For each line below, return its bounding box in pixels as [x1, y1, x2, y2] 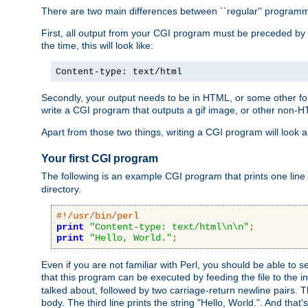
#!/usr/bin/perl [56, 210, 139, 221]
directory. [41, 183, 81, 195]
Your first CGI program [41, 153, 158, 165]
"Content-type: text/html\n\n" [89, 221, 249, 232]
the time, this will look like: [41, 40, 153, 52]
